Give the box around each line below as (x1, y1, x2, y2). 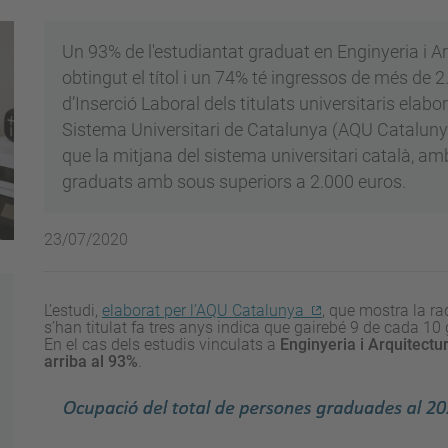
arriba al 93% (43, 352, 138, 372)
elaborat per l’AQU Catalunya (101, 301, 304, 321)
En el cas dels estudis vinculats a (43, 335, 280, 355)
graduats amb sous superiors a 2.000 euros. (61, 171, 406, 193)
